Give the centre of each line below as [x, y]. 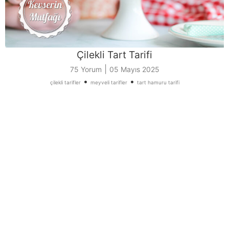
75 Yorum [86, 70]
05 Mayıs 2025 [134, 70]
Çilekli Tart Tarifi [114, 55]
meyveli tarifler [109, 83]
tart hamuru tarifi [158, 83]
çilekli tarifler [65, 83]
